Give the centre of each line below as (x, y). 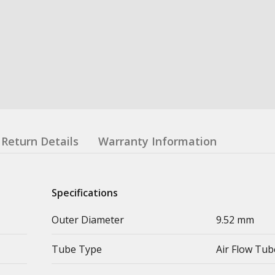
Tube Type (77, 249)
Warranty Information (157, 141)
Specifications (85, 192)
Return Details (40, 141)
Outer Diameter (88, 219)
